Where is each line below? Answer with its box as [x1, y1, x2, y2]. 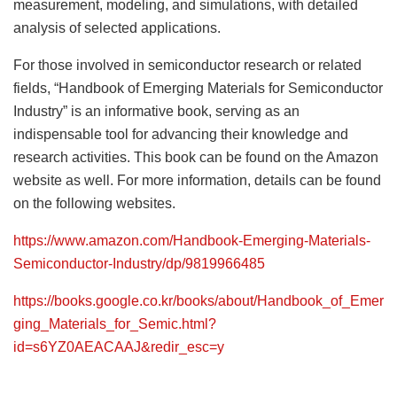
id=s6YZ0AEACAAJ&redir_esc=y [13, 339, 224, 355]
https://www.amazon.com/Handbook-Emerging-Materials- [13, 233, 370, 249]
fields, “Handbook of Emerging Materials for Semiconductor [13, 81, 383, 97]
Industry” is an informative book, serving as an [13, 104, 300, 120]
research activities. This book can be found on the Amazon [13, 150, 378, 166]
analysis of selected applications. [13, 20, 221, 36]
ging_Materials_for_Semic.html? [13, 316, 216, 332]
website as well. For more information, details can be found [13, 173, 381, 189]
